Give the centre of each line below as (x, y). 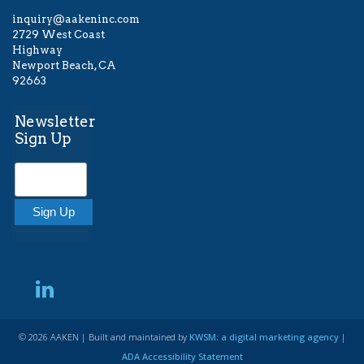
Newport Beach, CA (64, 66)
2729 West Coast (58, 35)
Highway (37, 50)
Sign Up (43, 139)
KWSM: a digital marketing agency (264, 337)
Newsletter (55, 122)
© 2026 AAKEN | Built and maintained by (104, 337)
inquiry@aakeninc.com (76, 19)
